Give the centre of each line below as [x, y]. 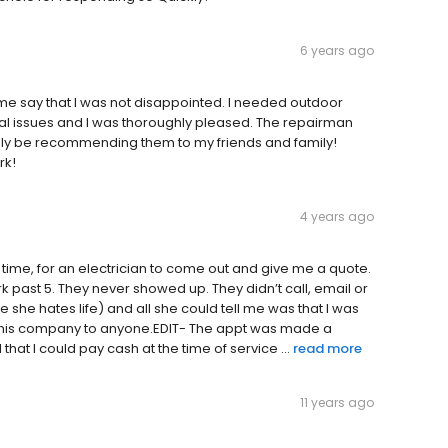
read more [327, 349]
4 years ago [337, 217]
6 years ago [337, 51]
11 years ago [337, 403]
